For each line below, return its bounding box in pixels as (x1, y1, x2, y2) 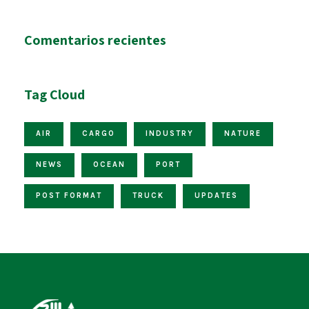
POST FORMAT (36, 191, 102, 201)
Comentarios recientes (24, 31, 166, 50)
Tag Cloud (24, 86, 85, 104)
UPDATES (195, 191, 238, 201)
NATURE (224, 129, 261, 139)
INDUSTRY (146, 129, 194, 139)
